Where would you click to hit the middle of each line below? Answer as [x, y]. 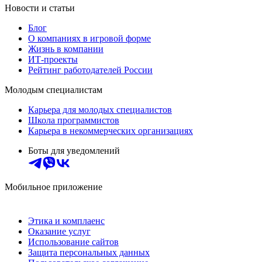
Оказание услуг [59, 231]
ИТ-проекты [53, 59]
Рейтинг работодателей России [90, 70]
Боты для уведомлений [74, 150]
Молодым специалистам [54, 89]
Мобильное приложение [54, 187]
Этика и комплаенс [66, 220]
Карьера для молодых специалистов [100, 109]
